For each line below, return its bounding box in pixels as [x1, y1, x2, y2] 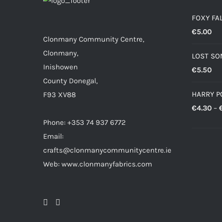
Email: [43, 132, 63, 141]
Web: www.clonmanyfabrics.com [43, 160, 152, 168]
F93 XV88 [43, 90, 76, 99]
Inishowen [43, 62, 78, 71]
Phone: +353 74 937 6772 [43, 118, 126, 127]
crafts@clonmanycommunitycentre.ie [43, 146, 171, 155]
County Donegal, [43, 76, 98, 85]
